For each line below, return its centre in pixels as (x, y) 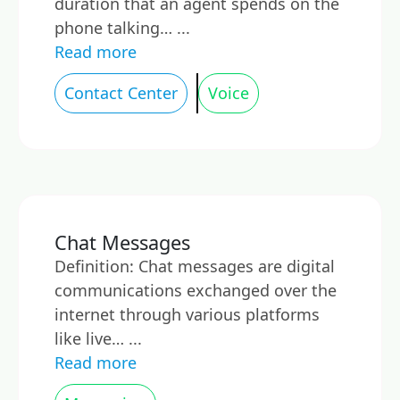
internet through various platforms (187, 314)
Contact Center (121, 93)
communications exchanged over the (196, 290)
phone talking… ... (122, 28)
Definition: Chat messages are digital (195, 266)
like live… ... (98, 338)
